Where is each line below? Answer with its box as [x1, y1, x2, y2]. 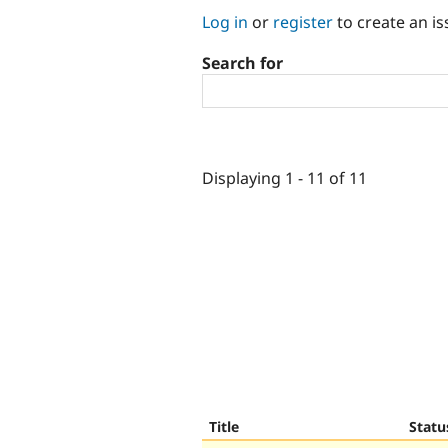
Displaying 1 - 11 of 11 [202, 166, 367, 189]
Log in [202, 10, 248, 33]
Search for [202, 52, 283, 75]
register [273, 10, 333, 33]
